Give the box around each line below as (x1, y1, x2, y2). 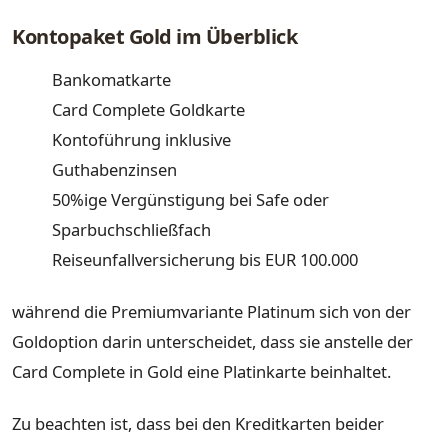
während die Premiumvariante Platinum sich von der (12, 299, 411, 323)
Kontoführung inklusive (52, 128, 231, 152)
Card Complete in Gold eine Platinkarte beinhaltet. (12, 359, 391, 383)
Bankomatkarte (52, 68, 171, 92)
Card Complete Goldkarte (52, 98, 245, 122)
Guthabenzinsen (52, 158, 177, 182)
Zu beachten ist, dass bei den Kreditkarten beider (12, 411, 384, 435)
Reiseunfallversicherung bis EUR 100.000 (52, 248, 358, 272)
